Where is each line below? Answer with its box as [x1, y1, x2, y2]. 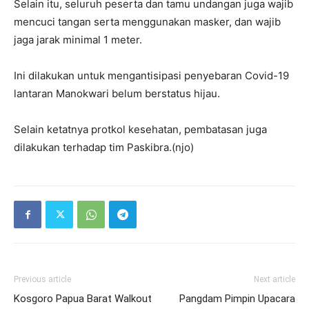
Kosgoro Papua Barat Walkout [14, 292, 152, 305]
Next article [254, 275, 295, 284]
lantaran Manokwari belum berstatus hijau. [14, 87, 220, 100]
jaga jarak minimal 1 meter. [14, 33, 142, 46]
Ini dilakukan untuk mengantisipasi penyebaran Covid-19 [14, 69, 289, 82]
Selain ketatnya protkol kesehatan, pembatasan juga [14, 123, 267, 136]
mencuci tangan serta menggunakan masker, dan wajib [14, 15, 281, 28]
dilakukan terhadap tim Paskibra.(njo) [14, 141, 194, 154]
